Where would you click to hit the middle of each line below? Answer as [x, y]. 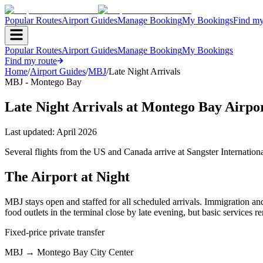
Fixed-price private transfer [55, 232]
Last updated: [31, 131]
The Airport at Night [67, 176]
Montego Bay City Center [85, 252]
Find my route [31, 61]
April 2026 [77, 131]
